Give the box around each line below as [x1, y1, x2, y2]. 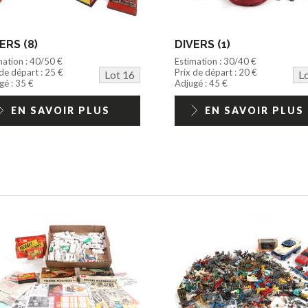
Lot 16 [104, 67, 135, 81]
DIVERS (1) [174, 37, 230, 51]
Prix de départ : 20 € [174, 66, 257, 78]
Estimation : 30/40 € [174, 55, 256, 67]
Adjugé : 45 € [174, 77, 228, 89]
